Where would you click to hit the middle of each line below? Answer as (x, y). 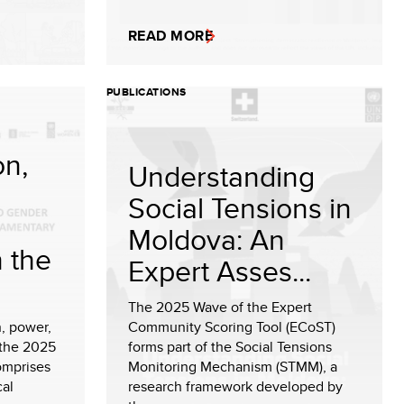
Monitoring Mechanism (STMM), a (233, 367)
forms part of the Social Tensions (230, 347)
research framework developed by (235, 386)
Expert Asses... (220, 271)
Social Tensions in (240, 207)
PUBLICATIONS (147, 92)
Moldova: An (207, 239)
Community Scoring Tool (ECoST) (232, 327)
